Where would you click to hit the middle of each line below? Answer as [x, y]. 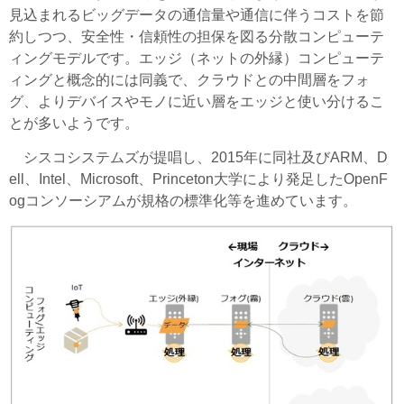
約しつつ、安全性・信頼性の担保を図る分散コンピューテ [197, 36]
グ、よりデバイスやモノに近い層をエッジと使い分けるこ [197, 101]
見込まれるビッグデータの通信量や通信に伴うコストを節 [197, 14]
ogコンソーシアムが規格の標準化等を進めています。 [183, 200]
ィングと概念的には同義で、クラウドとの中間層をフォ [189, 79]
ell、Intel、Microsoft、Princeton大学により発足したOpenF [198, 179]
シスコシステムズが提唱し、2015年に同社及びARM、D [198, 157]
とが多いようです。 [74, 123]
